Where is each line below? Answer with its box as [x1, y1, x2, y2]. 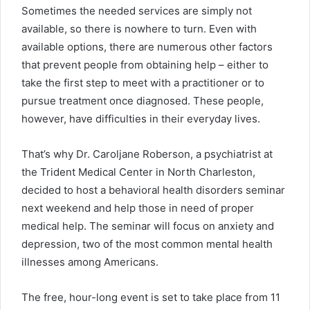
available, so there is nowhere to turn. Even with [21, 22, 257, 36]
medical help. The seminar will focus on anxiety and [21, 219, 274, 233]
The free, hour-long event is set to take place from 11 [21, 291, 280, 304]
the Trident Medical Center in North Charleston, [21, 165, 255, 179]
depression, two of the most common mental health [21, 237, 273, 251]
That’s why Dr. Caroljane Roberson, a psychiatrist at [21, 147, 273, 161]
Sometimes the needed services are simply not [21, 4, 252, 18]
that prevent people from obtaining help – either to [21, 58, 268, 72]
